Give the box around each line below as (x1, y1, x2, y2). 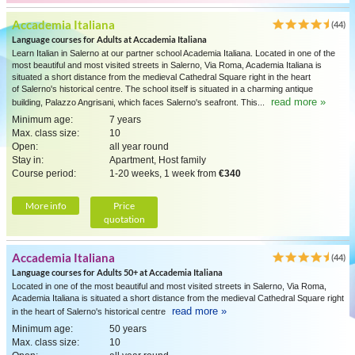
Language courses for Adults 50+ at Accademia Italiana (12, 267, 223, 277)
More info (25, 200, 67, 212)
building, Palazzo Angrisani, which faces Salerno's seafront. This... (12, 97, 267, 107)
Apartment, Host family (109, 155, 206, 166)
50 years (109, 323, 147, 334)
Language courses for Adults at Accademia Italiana (12, 34, 207, 44)
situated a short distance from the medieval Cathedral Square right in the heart (12, 72, 311, 82)
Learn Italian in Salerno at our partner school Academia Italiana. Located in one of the (12, 48, 335, 58)
